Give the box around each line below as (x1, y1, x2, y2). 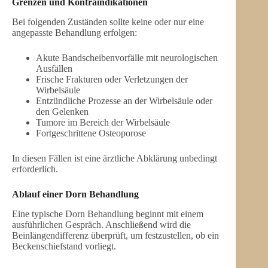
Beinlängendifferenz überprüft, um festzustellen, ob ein (12, 230, 219, 240)
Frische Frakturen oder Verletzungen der (36, 74, 188, 84)
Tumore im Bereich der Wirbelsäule (36, 117, 170, 127)
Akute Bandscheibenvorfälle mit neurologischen (36, 52, 218, 63)
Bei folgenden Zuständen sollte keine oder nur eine (12, 16, 204, 27)
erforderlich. (12, 163, 58, 174)
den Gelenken (36, 106, 89, 117)
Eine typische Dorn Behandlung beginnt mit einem (12, 208, 203, 219)
